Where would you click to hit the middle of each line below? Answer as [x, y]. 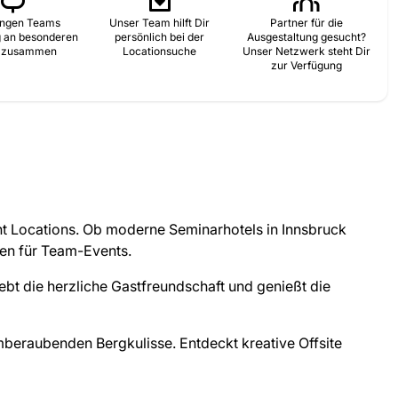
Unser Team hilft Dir [160, 23]
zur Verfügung [307, 65]
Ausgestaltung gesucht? [307, 37]
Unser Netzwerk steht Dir [307, 51]
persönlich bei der [160, 37]
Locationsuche [160, 51]
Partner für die [307, 23]
